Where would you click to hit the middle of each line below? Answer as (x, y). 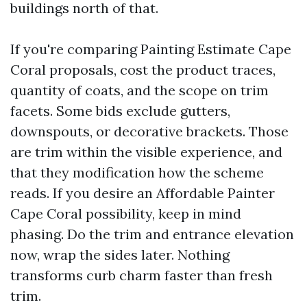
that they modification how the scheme (137, 172)
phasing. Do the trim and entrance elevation (152, 234)
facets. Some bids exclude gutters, (120, 111)
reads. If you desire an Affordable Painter (143, 193)
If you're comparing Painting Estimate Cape (151, 49)
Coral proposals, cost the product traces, (143, 70)
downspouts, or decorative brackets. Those (149, 131)
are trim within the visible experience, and (146, 152)
